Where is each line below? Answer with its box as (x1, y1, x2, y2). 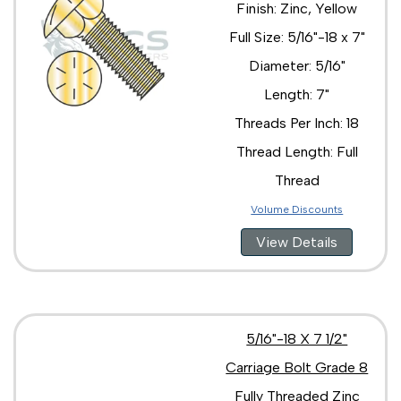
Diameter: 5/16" (248, 56, 346, 74)
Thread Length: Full (235, 142, 358, 160)
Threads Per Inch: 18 (235, 114, 360, 132)
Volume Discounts (251, 202, 344, 216)
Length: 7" (264, 85, 330, 103)
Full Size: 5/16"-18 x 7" (228, 28, 365, 46)
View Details (256, 233, 338, 251)
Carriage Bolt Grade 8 (226, 358, 369, 376)
